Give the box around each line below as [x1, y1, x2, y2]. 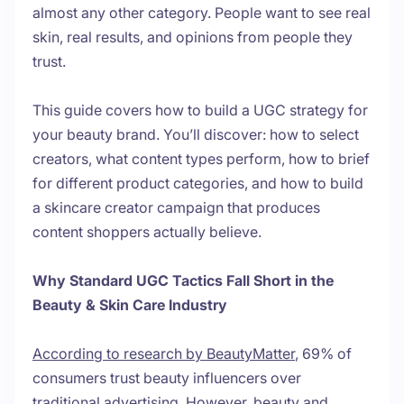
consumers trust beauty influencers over [32, 369, 301, 388]
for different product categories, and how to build [32, 174, 363, 193]
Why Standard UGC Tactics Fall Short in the [32, 271, 334, 290]
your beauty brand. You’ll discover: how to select [32, 125, 359, 144]
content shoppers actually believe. [32, 223, 262, 242]
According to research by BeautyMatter [32, 344, 295, 363]
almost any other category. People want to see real [32, 4, 371, 23]
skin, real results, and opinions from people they [32, 28, 353, 47]
